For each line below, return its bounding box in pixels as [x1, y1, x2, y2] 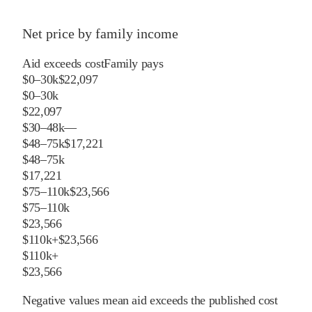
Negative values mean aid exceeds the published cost [22, 292, 278, 307]
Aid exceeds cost [22, 56, 104, 70]
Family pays [104, 56, 164, 70]
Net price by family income [22, 25, 178, 41]
